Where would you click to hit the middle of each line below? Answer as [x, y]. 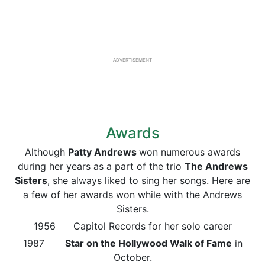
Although [46, 152]
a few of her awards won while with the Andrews [132, 195]
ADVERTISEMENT [132, 60]
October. [132, 257]
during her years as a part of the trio [101, 166]
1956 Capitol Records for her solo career [132, 226]
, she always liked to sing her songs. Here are [149, 180]
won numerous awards [190, 152]
